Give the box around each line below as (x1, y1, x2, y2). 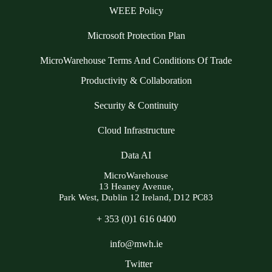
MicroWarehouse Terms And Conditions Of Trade (40, 55, 232, 66)
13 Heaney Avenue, (98, 182, 174, 192)
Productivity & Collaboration (80, 75, 192, 86)
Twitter (123, 259, 152, 270)
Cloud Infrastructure (97, 125, 175, 136)
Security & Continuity (93, 100, 178, 111)
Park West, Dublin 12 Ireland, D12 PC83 (59, 192, 213, 203)
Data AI (121, 150, 151, 161)
